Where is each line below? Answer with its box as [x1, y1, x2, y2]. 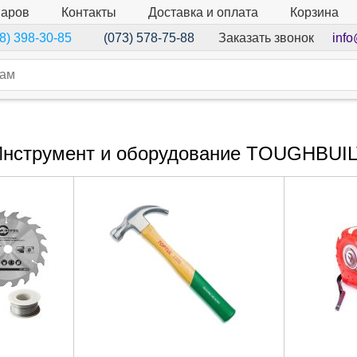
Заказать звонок [218, 30, 314, 45]
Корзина [290, 6, 339, 20]
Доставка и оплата [148, 5, 258, 19]
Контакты [61, 5, 116, 19]
